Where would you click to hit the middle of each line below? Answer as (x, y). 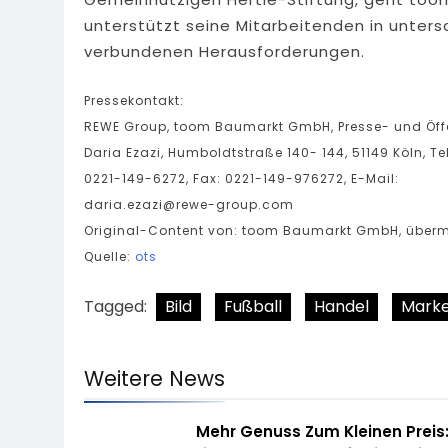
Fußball (253, 306)
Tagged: (117, 306)
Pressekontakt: (134, 100)
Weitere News (154, 378)
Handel (341, 306)
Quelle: (109, 256)
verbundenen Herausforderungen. (224, 52)
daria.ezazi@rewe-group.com (189, 204)
